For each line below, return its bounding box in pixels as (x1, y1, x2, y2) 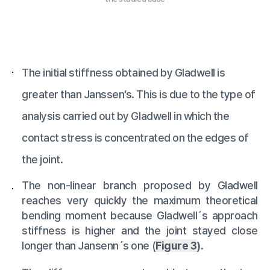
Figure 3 (155, 239, 197, 253)
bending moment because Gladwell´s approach (22, 209, 258, 222)
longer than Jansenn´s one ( (22, 239, 156, 253)
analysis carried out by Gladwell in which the (22, 110, 230, 123)
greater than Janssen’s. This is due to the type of (22, 88, 256, 101)
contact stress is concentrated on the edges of (22, 131, 249, 145)
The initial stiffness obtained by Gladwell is (22, 66, 225, 80)
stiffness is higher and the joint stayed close (22, 224, 258, 237)
